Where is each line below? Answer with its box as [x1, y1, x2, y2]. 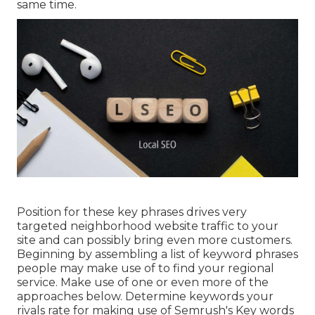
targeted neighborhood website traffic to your [17, 219, 278, 233]
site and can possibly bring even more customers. [17, 233, 292, 247]
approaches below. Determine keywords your [17, 290, 274, 304]
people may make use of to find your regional [17, 262, 274, 276]
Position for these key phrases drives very [17, 205, 247, 219]
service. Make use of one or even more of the [17, 276, 269, 290]
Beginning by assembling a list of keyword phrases [17, 247, 298, 262]
